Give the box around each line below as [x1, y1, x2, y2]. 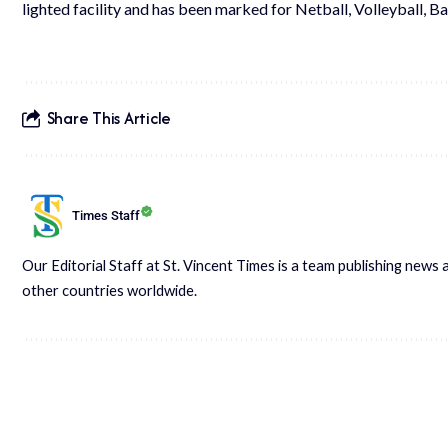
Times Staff [72, 208, 140, 224]
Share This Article [46, 106, 172, 131]
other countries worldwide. [22, 280, 197, 299]
